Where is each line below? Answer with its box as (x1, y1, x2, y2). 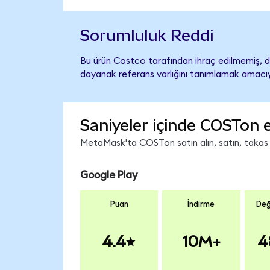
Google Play (80, 169, 137, 180)
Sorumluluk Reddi (80, 26, 213, 45)
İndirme (187, 200, 215, 209)
